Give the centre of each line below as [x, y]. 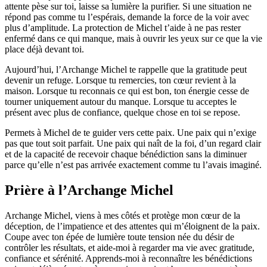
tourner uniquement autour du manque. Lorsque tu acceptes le [121, 101]
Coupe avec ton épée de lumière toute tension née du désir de [119, 237]
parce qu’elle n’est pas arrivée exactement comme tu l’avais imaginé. [133, 164]
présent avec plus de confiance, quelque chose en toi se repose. [122, 112]
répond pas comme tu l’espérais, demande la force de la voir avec [127, 17]
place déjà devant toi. [44, 49]
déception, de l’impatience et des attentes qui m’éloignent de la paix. [132, 226]
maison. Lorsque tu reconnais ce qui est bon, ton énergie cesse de [127, 91]
